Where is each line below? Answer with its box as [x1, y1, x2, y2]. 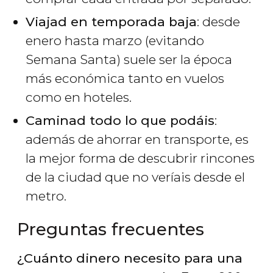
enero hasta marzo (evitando [26, 32, 204, 48]
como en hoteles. [26, 89, 132, 105]
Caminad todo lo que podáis [26, 112, 214, 128]
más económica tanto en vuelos [26, 70, 224, 86]
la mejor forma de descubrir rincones [26, 150, 255, 166]
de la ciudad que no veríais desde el [26, 169, 245, 185]
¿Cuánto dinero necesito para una [17, 250, 243, 266]
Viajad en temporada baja [26, 13, 197, 29]
